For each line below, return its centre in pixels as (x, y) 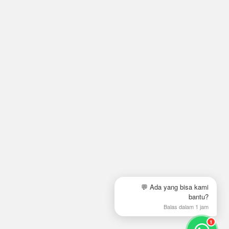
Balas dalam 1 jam (186, 207)
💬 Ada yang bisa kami (175, 187)
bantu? (199, 197)
